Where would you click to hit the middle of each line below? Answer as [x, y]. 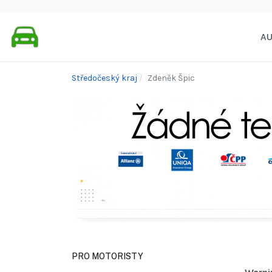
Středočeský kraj [104, 78]
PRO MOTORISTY [107, 257]
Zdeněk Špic [171, 78]
